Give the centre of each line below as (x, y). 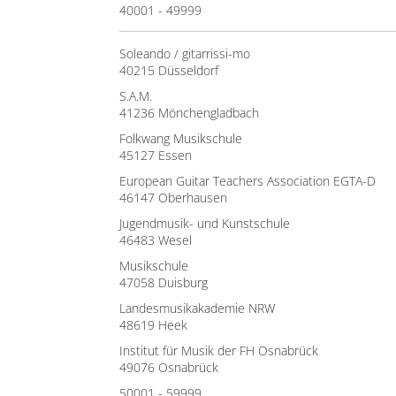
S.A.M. (136, 96)
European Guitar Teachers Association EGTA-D (247, 181)
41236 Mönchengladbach (189, 113)
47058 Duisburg (164, 282)
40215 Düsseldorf (169, 70)
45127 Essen (156, 155)
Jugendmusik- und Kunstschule (205, 223)
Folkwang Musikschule (181, 138)
